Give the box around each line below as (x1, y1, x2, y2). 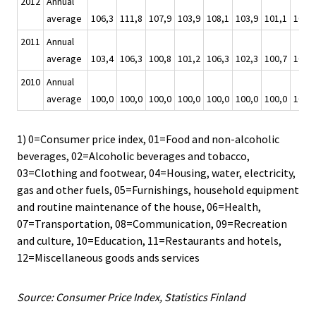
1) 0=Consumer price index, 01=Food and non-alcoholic (17, 131, 279, 146)
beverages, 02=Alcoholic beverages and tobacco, (17, 148, 250, 163)
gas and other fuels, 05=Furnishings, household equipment (17, 182, 299, 197)
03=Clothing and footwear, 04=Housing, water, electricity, (17, 165, 296, 180)
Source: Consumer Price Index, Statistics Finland (17, 289, 245, 304)
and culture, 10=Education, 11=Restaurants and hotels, (17, 233, 281, 248)
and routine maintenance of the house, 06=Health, (17, 199, 261, 214)
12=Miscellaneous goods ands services (17, 250, 200, 265)
